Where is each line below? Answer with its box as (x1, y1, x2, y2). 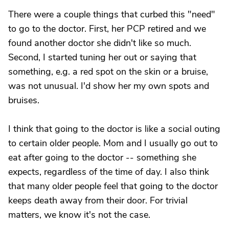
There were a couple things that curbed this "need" (8, 8, 215, 20)
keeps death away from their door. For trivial (8, 194, 188, 207)
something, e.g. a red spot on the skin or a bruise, (8, 65, 208, 78)
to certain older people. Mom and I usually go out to (8, 137, 218, 149)
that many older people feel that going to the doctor (8, 180, 218, 192)
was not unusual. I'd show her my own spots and (8, 80, 209, 92)
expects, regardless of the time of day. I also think (8, 166, 209, 178)
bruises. (8, 94, 39, 106)
